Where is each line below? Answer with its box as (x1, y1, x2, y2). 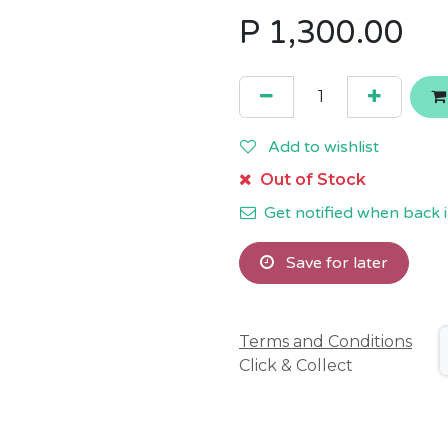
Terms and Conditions (239, 332, 412, 352)
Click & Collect (239, 356, 353, 376)
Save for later (282, 253, 388, 273)
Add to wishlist (268, 137, 379, 157)
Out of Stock (256, 170, 366, 189)
